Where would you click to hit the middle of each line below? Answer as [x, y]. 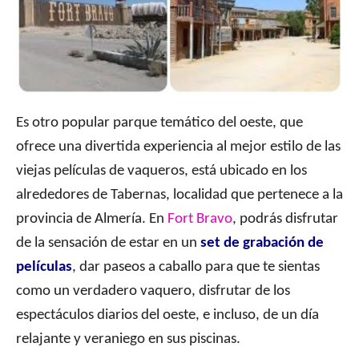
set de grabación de [262, 244]
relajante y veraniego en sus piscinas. [128, 340]
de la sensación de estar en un [108, 244]
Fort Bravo [200, 220]
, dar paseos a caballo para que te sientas [196, 268]
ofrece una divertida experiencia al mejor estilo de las [178, 147]
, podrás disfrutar [285, 220]
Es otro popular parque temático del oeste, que [159, 123]
